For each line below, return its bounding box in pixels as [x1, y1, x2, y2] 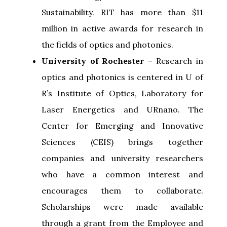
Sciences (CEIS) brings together [42, 136, 203, 147]
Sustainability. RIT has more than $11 [42, 7, 203, 17]
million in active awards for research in [42, 23, 203, 33]
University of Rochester [42, 55, 148, 66]
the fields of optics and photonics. [42, 39, 173, 50]
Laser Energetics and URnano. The [42, 104, 203, 115]
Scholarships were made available [42, 201, 203, 212]
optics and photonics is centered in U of [42, 71, 203, 82]
